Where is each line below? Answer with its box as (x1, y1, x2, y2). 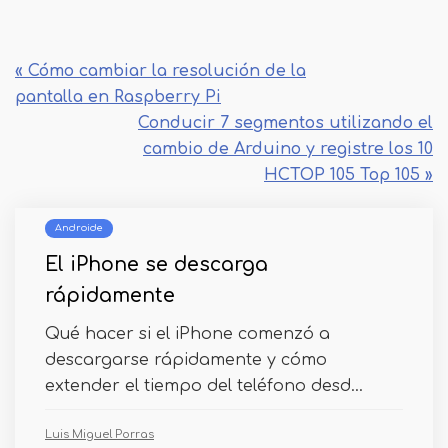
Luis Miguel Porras (45, 428, 154, 441)
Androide (55, 223, 103, 233)
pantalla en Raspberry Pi (15, 88, 221, 106)
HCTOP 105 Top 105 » (264, 166, 433, 184)
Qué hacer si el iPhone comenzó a (45, 325, 330, 343)
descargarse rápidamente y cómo (45, 351, 327, 369)
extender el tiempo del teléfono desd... (45, 377, 363, 395)
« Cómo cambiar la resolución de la (15, 62, 306, 80)
